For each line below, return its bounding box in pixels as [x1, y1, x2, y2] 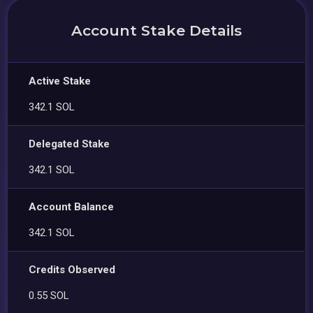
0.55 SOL [29, 289, 70, 302]
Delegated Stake [29, 137, 110, 150]
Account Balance [29, 200, 115, 213]
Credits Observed [29, 263, 116, 276]
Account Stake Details [71, 21, 242, 39]
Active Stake [29, 74, 92, 87]
